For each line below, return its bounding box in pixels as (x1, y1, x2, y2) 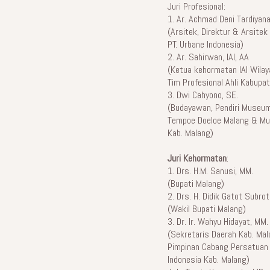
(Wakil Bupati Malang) (167, 202, 246, 216)
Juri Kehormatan (167, 152, 227, 165)
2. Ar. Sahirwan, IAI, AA (167, 51, 249, 64)
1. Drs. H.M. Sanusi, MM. (167, 165, 253, 178)
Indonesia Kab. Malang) (167, 253, 250, 266)
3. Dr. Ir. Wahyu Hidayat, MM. (167, 215, 268, 228)
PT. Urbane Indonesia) (167, 38, 243, 51)
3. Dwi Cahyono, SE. (167, 89, 238, 102)
